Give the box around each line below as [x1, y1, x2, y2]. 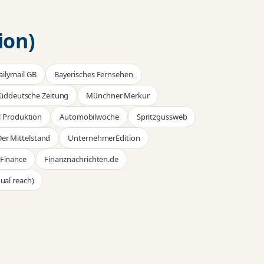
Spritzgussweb [136, 111, 187, 123]
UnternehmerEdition [68, 133, 140, 144]
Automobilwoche [60, 111, 119, 123]
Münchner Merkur [86, 90, 150, 101]
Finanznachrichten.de [44, 154, 118, 165]
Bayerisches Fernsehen [54, 69, 133, 80]
